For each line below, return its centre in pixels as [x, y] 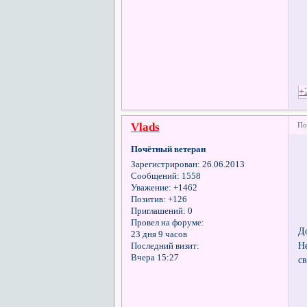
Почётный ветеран [168, 150]
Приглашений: [158, 211]
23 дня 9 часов [159, 235]
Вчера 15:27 [155, 258]
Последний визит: [165, 246]
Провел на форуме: [167, 223]
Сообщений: [155, 176]
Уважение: [151, 188]
